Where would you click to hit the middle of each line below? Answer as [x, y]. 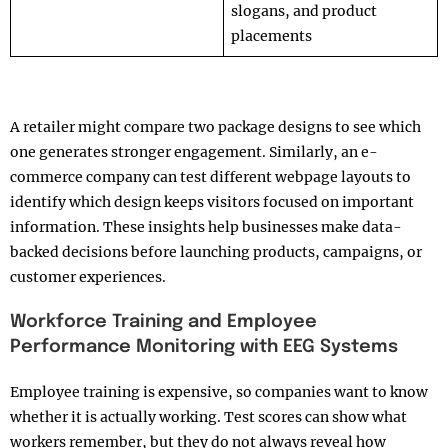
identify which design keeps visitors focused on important [212, 202]
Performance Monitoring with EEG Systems [204, 347]
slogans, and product [304, 11]
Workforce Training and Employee [163, 322]
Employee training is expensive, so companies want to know [219, 392]
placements [271, 36]
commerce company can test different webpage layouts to [210, 177]
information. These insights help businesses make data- [206, 227]
